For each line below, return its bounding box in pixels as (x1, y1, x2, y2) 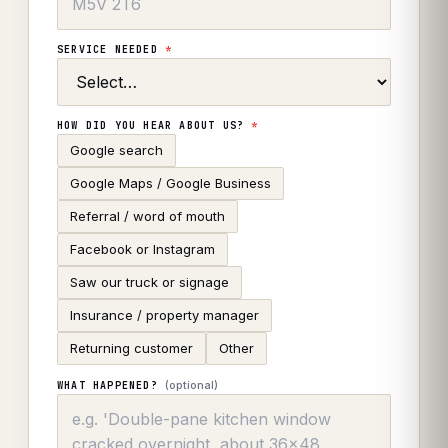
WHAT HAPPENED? (57, 379, 158, 392)
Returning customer (70, 340, 193, 356)
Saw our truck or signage (70, 274, 229, 290)
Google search (70, 142, 163, 158)
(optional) (165, 378, 219, 392)
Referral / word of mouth (70, 208, 225, 224)
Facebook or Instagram (70, 241, 215, 257)
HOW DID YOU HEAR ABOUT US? (57, 119, 252, 132)
